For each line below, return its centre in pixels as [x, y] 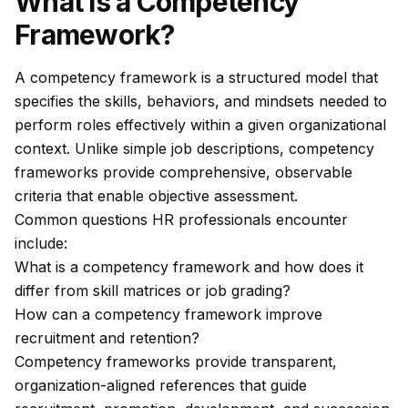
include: [41, 243]
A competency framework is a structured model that [196, 77]
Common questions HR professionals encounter [181, 219]
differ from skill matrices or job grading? [153, 291]
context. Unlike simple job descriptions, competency [194, 148]
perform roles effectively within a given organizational [200, 125]
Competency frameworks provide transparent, [176, 362]
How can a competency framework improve [168, 314]
